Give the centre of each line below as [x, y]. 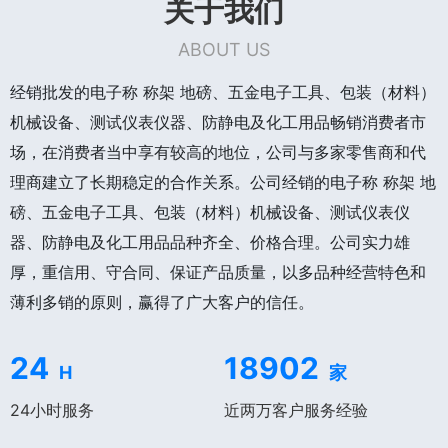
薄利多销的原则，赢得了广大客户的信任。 [162, 301]
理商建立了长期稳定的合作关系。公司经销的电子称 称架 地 [223, 181]
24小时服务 [52, 409]
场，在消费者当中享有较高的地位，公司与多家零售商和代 [218, 151]
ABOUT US [224, 49]
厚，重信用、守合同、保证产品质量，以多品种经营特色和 [218, 271]
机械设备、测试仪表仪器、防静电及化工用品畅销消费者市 [218, 121]
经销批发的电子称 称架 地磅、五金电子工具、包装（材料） [223, 91]
